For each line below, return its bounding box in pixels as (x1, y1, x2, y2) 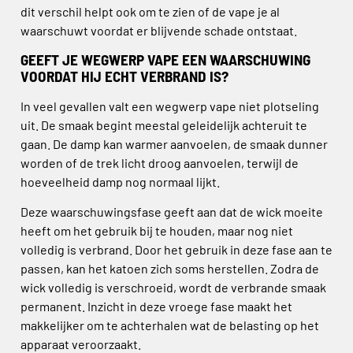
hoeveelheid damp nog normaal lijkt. (20, 173, 220, 189)
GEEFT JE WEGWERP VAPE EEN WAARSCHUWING (20, 50, 310, 69)
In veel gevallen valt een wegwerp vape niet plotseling (20, 98, 319, 113)
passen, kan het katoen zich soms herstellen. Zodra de (20, 261, 319, 277)
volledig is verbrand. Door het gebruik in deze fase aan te (20, 242, 333, 258)
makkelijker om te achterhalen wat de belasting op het (20, 318, 319, 333)
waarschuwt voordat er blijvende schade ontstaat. (20, 22, 297, 38)
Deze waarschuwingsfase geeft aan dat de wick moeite (20, 204, 323, 220)
